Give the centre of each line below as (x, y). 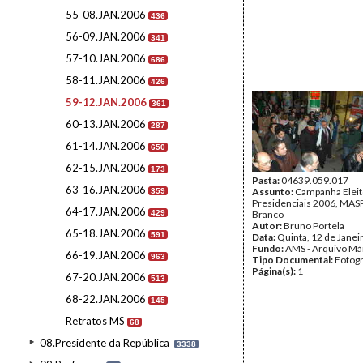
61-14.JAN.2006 (106, 146)
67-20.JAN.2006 (106, 277)
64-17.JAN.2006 (106, 211)
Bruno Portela (314, 226)
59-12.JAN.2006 (106, 102)
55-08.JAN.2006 (106, 15)
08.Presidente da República (105, 343)
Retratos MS (95, 321)
